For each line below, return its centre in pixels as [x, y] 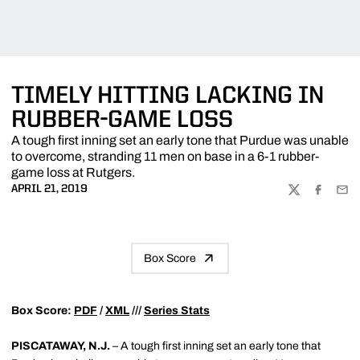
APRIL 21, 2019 [49, 189]
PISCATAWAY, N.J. [62, 346]
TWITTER [311, 196]
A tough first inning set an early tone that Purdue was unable [180, 140]
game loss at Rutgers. [73, 172]
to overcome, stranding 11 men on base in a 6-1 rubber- [165, 156]
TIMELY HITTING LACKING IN [168, 96]
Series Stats [177, 310]
